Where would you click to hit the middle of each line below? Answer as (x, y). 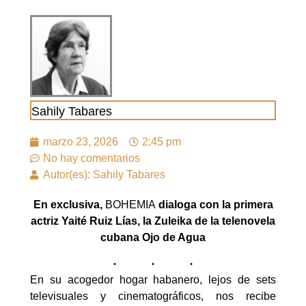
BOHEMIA (130, 205)
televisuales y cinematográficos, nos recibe (153, 296)
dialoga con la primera (214, 205)
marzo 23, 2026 (81, 142)
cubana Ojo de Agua (153, 237)
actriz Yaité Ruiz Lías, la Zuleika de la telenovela (153, 221)
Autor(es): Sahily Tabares (104, 175)
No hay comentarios (92, 158)
